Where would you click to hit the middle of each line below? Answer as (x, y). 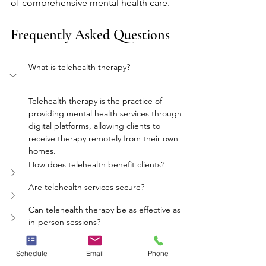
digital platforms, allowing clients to (96, 126)
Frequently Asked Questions (90, 35)
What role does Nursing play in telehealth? (108, 236)
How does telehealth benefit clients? (96, 164)
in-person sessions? (64, 222)
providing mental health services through (106, 113)
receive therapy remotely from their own (104, 138)
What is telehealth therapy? (79, 67)
